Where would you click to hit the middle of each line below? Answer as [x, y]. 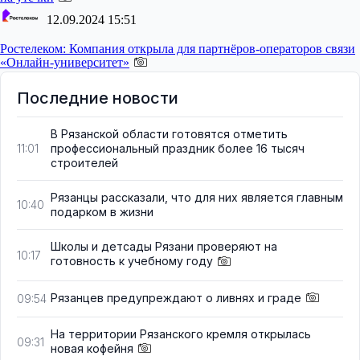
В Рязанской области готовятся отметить [169, 134]
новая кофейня [92, 348]
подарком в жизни [102, 212]
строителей [84, 163]
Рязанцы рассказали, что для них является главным [197, 198]
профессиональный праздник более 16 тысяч [178, 149]
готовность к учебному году [132, 261]
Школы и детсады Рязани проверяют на [164, 247]
